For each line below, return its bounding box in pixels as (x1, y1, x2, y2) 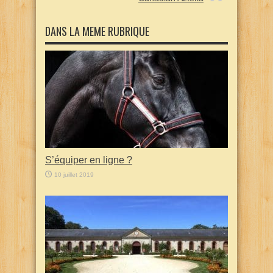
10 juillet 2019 (54, 171, 94, 179)
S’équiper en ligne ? (45, 154, 132, 166)
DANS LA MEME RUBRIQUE (45, 23, 149, 40)
